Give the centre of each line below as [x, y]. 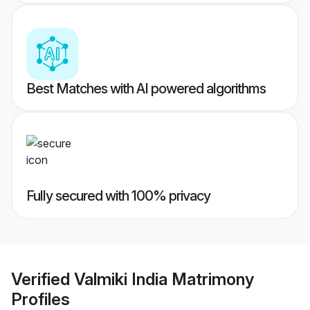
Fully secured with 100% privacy [118, 196]
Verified [43, 279]
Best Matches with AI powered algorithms [146, 89]
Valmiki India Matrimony [164, 279]
